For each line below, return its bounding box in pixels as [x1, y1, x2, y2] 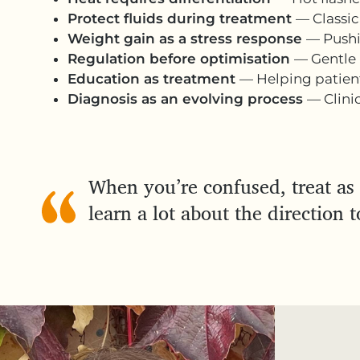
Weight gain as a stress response [67, 31, 306, 47]
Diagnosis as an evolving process [67, 91, 307, 107]
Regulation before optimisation [67, 51, 294, 67]
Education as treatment [67, 71, 239, 87]
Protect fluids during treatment [67, 10, 296, 27]
